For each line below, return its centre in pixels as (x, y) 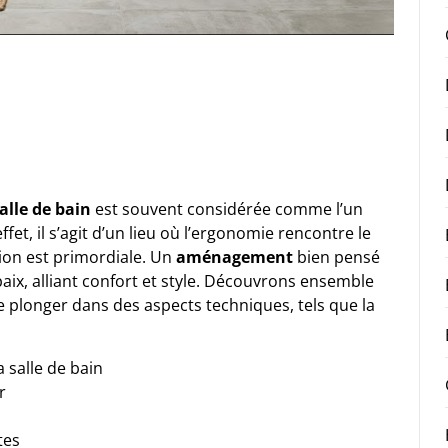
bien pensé (336, 256)
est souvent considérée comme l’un (227, 208)
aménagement (234, 256)
